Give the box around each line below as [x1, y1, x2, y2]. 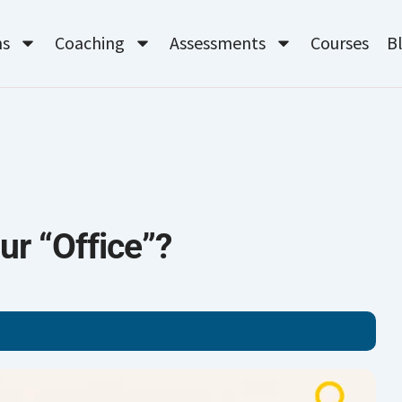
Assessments [170, 31, 267, 55]
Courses [310, 31, 370, 55]
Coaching [55, 31, 126, 55]
